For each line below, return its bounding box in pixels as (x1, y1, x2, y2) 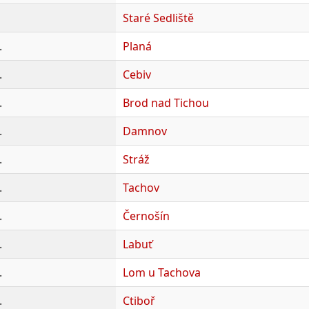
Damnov (122, 123, 167, 139)
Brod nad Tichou (122, 94, 209, 110)
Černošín (122, 208, 170, 223)
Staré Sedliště (122, 10, 194, 26)
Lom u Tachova (122, 264, 201, 280)
